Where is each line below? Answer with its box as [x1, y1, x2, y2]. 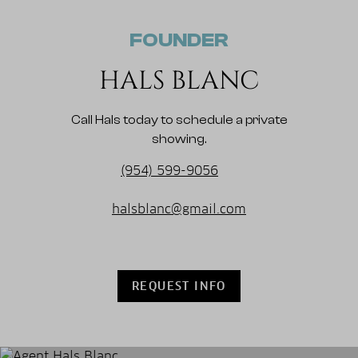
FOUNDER [129, 29, 229, 51]
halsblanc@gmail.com [112, 200, 246, 217]
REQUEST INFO [132, 278, 226, 293]
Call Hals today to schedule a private [70, 112, 288, 127]
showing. [152, 131, 206, 146]
